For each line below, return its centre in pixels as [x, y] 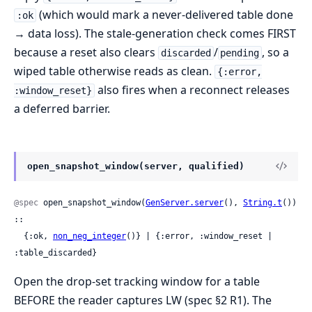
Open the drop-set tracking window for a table [137, 282]
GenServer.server [185, 203]
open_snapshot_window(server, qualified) [136, 166]
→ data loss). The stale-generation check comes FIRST [155, 33]
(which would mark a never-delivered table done [164, 14]
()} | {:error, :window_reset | [199, 236]
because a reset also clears [86, 52]
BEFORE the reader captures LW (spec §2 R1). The [143, 301]
